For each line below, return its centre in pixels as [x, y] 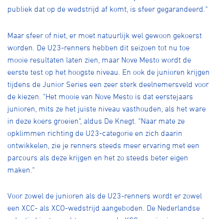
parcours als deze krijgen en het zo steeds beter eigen [98, 157]
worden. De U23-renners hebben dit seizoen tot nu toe [99, 47]
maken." [21, 169]
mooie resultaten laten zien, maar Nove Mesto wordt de [99, 59]
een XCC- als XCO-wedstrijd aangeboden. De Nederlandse [104, 208]
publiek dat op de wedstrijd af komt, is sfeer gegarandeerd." [108, 9]
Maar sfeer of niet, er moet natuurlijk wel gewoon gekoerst [105, 35]
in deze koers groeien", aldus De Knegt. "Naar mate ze [96, 120]
